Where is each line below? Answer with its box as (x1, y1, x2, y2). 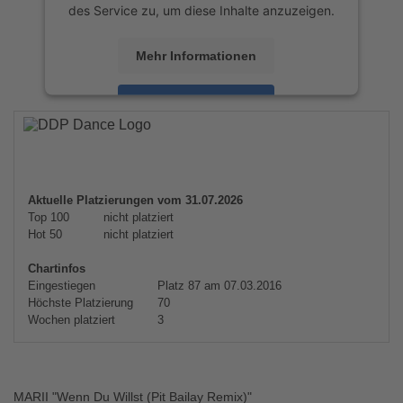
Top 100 (28, 210, 69, 224)
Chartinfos (28, 262, 85, 275)
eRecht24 (246, 146, 303, 162)
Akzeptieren (159, 94, 233, 110)
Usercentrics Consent (175, 127, 302, 143)
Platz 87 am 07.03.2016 (154, 279, 282, 292)
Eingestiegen (28, 279, 95, 292)
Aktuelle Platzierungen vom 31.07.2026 (28, 193, 243, 207)
